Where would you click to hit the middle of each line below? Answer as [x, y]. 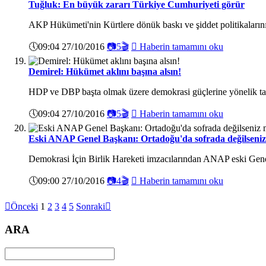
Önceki [24, 206]
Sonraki [91, 206]
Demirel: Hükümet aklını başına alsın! [105, 71]
